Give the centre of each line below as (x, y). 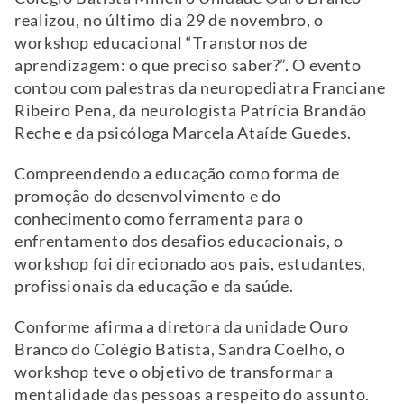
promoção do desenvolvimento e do (148, 197)
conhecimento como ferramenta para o (160, 219)
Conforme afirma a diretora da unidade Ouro (182, 327)
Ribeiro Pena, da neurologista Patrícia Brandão (191, 111)
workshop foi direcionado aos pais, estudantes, (190, 264)
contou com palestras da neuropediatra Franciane (200, 88)
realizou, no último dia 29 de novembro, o (169, 21)
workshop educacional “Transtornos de (161, 43)
